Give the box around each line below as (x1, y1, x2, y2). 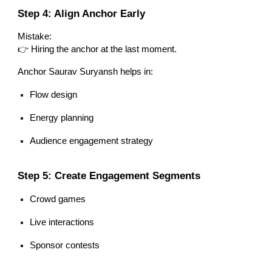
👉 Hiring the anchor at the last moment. (18, 44, 177, 55)
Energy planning (30, 113, 94, 123)
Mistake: (18, 32, 52, 42)
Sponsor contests (30, 240, 100, 250)
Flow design (30, 90, 78, 100)
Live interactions (30, 217, 95, 227)
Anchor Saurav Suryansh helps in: (18, 67, 154, 77)
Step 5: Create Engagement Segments (18, 169, 201, 182)
